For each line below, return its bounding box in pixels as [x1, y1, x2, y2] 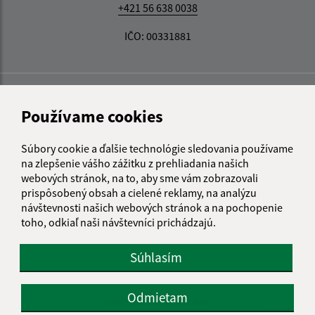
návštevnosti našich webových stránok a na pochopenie [21, 200, 283, 214]
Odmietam [127, 288, 188, 306]
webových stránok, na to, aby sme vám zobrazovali [21, 170, 258, 185]
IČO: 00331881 [124, 28, 191, 43]
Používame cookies [21, 105, 163, 127]
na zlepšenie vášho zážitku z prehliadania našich [21, 155, 249, 170]
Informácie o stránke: [105, 293, 210, 308]
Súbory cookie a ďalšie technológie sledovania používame [21, 141, 293, 155]
